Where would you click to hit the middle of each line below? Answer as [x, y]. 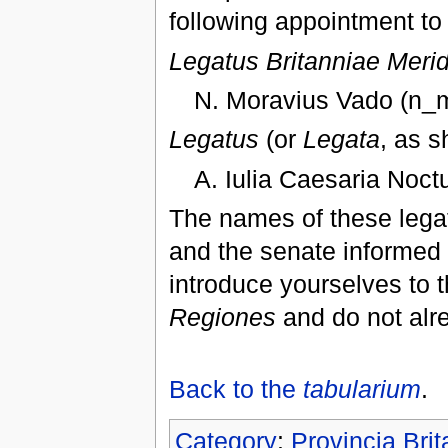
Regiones [222, 317]
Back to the [235, 389]
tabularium [361, 389]
